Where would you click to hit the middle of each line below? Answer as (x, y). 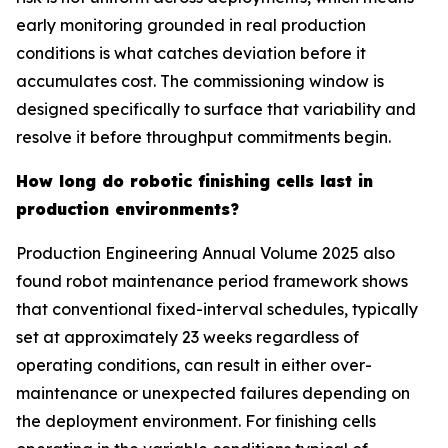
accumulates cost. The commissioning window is (200, 81)
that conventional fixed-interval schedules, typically (217, 309)
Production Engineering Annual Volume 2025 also (205, 253)
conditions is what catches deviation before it (191, 53)
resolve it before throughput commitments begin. (203, 137)
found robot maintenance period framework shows (212, 281)
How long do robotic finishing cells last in (194, 181)
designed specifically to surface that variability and (216, 109)
